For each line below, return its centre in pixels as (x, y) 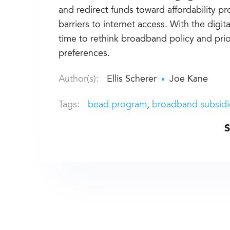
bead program (118, 105)
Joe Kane (189, 79)
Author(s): (79, 79)
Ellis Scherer (132, 79)
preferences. (84, 54)
